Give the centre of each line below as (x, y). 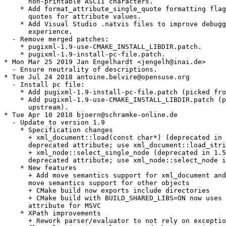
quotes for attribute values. (73, 17)
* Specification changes (59, 130)
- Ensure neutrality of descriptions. (81, 70)
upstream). (36, 107)
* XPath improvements (52, 213)
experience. (38, 32)
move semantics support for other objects (97, 183)
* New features (40, 168)
